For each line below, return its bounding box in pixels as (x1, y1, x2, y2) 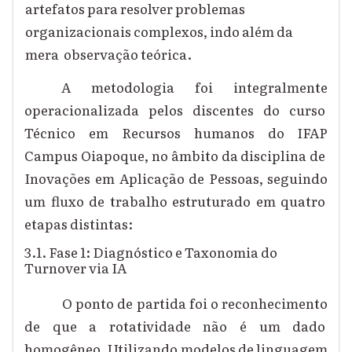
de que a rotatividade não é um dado (24, 315, 328, 335)
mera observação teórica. (24, 44, 196, 64)
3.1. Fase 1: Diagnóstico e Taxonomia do (24, 242, 278, 262)
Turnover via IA (24, 258, 132, 278)
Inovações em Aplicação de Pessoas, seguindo (24, 167, 328, 188)
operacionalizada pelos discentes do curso (24, 99, 328, 119)
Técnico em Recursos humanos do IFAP (24, 122, 328, 142)
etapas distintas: (24, 213, 138, 233)
